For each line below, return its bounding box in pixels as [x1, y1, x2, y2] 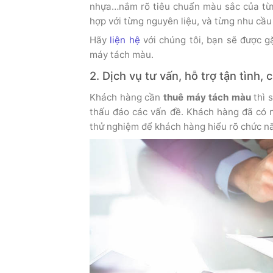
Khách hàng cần [90, 91, 163, 104]
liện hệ [110, 34, 140, 46]
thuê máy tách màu [163, 91, 251, 104]
